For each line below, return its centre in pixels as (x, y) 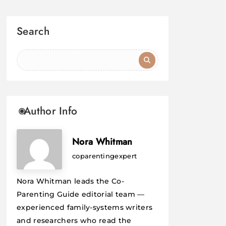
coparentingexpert (105, 156)
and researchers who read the (74, 220)
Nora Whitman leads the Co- (70, 181)
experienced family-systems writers (85, 207)
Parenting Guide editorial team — (81, 194)
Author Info (51, 111)
